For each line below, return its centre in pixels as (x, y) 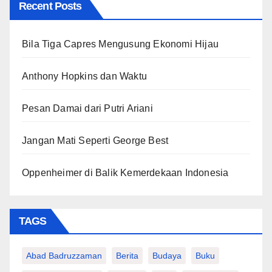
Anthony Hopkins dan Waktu (84, 76)
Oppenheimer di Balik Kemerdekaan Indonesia (125, 173)
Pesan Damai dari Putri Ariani (87, 109)
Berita (127, 256)
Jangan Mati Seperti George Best (95, 141)
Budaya (167, 256)
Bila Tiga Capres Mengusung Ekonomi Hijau (120, 44)
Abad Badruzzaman (64, 256)
